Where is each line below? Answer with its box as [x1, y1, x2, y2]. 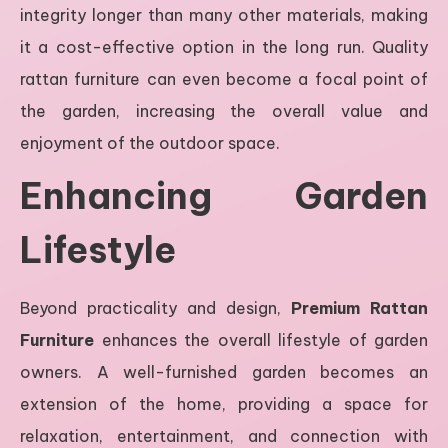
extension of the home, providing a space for [20, 393, 428, 414]
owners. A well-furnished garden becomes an [20, 361, 428, 382]
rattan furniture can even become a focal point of [20, 68, 428, 89]
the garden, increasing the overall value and [20, 100, 428, 121]
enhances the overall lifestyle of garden [94, 329, 428, 350]
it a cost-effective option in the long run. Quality [20, 36, 428, 57]
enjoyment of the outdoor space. [20, 132, 280, 153]
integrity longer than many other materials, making [20, 4, 428, 25]
